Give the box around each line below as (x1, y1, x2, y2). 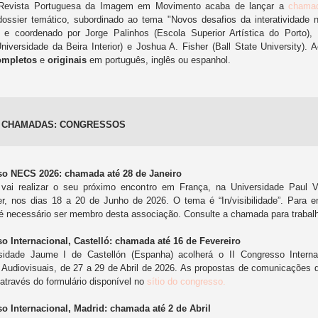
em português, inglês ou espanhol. (89, 55, 231, 65)
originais (48, 55, 89, 65)
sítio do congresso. (147, 276, 226, 287)
